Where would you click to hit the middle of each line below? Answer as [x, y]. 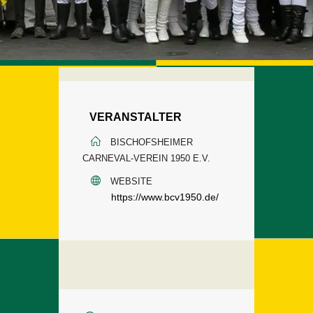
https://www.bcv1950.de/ [165, 197]
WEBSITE [131, 181]
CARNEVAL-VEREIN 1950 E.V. [146, 158]
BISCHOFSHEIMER [152, 142]
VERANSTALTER [136, 117]
